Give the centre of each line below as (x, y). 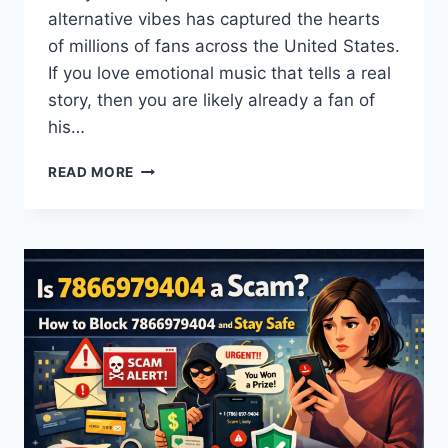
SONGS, (162, 272)
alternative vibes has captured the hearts (214, 19)
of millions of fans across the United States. (224, 46)
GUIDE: (158, 209)
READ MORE (91, 172)
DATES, (159, 251)
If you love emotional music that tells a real (219, 73)
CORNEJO (169, 188)
